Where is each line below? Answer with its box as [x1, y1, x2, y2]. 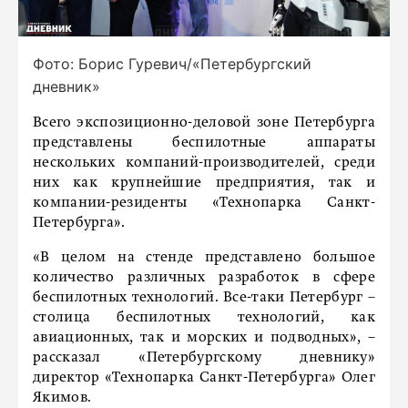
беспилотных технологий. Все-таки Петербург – [33, 290, 375, 305]
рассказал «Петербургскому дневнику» [33, 350, 375, 365]
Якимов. [33, 390, 92, 405]
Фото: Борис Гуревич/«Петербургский [33, 54, 311, 73]
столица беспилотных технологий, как [33, 310, 375, 325]
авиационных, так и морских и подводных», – [33, 330, 375, 345]
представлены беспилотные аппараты [33, 135, 375, 150]
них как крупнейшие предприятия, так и [33, 175, 375, 190]
